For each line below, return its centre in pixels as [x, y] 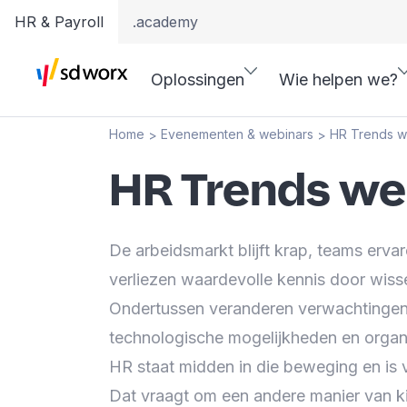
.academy [165, 22]
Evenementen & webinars [237, 134]
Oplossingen [198, 79]
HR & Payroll [59, 22]
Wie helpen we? [338, 79]
